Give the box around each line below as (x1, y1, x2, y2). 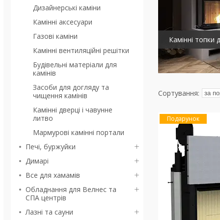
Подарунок (167, 114, 200, 123)
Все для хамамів (26, 170, 80, 180)
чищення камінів (33, 91, 87, 100)
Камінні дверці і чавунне (33, 105, 112, 114)
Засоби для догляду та (33, 82, 109, 92)
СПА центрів (26, 193, 66, 202)
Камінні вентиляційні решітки (33, 46, 129, 55)
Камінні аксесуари (33, 17, 92, 27)
